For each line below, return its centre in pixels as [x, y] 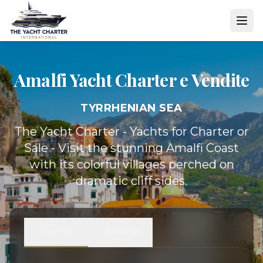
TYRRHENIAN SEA [131, 108]
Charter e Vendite [182, 80]
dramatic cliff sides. [131, 181]
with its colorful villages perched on [131, 164]
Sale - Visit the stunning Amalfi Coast [131, 148]
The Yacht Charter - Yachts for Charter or [131, 131]
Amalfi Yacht [64, 80]
